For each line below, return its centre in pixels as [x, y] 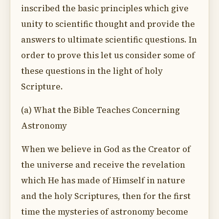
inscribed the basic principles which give [105, 8]
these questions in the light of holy [92, 71]
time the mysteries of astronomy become [105, 212]
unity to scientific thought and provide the [108, 24]
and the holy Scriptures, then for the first [106, 196]
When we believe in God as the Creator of [106, 149]
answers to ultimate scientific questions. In [109, 40]
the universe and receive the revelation [103, 165]
